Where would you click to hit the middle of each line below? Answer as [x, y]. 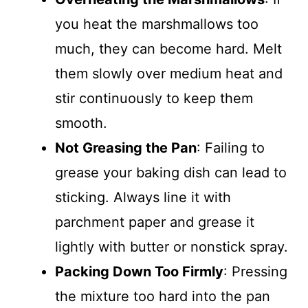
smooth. [81, 123]
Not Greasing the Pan [126, 148]
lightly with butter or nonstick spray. [172, 247]
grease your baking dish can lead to [171, 173]
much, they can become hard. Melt [168, 49]
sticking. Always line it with [143, 197]
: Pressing [255, 272]
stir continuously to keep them [154, 98]
